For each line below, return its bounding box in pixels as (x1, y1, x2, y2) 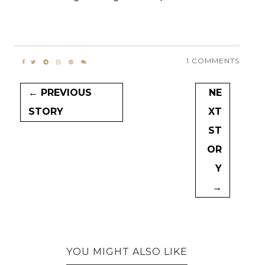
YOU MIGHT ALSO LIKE (66, 245, 188, 257)
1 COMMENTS (186, 56, 240, 65)
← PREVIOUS (28, 86, 92, 98)
